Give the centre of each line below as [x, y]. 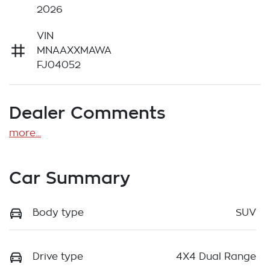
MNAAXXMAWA [74, 50]
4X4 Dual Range [216, 257]
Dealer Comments [87, 112]
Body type [58, 212]
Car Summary [70, 177]
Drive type [58, 257]
